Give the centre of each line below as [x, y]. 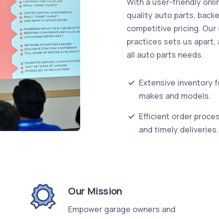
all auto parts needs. [165, 55]
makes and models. [175, 96]
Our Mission [95, 191]
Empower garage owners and [122, 209]
